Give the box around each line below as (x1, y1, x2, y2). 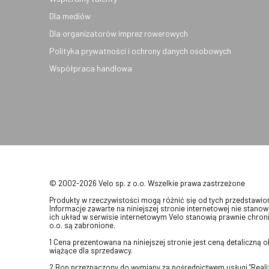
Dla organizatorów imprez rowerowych (49, 28, 188, 38)
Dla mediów (49, 11, 91, 21)
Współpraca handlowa (49, 63, 132, 73)
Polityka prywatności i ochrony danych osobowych (49, 46, 231, 56)
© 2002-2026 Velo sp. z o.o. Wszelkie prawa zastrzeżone (49, 178, 250, 188)
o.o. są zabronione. (49, 220, 121, 230)
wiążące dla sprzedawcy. (49, 246, 133, 255)
